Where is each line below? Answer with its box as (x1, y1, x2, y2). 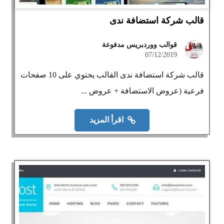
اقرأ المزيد (89, 115, 124, 124)
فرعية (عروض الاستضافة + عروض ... (80, 86, 204, 95)
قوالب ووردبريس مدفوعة (101, 41, 177, 48)
